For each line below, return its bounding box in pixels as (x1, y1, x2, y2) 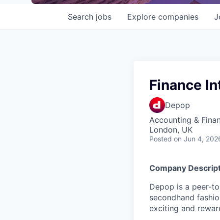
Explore (127, 12, 158, 22)
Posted (149, 135, 172, 143)
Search (68, 12, 96, 22)
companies (158, 12, 198, 22)
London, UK (149, 125, 192, 135)
